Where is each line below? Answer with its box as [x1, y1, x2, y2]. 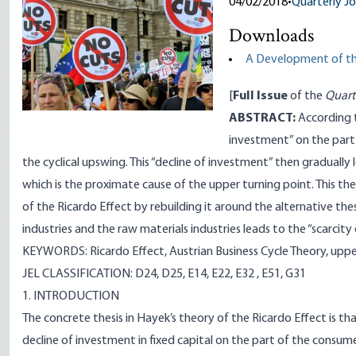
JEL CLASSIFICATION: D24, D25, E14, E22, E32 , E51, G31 [22, 268, 306, 281]
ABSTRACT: [229, 112, 296, 125]
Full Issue [233, 90, 288, 103]
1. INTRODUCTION [22, 290, 119, 303]
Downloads [229, 23, 314, 51]
